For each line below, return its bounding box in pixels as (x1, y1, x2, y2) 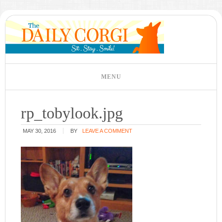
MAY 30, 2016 (23, 128, 56, 134)
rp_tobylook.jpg (21, 104, 123, 122)
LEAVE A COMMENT (82, 128, 133, 134)
